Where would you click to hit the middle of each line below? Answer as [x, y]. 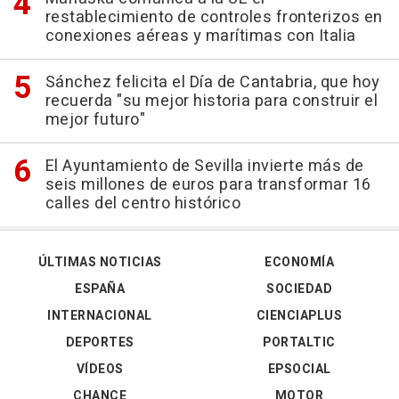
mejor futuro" [95, 120]
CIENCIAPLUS [299, 316]
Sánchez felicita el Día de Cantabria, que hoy [212, 82]
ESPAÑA [100, 289]
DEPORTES [100, 342]
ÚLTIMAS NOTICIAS [100, 262]
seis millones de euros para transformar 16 [208, 185]
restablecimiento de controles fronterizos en [214, 17]
